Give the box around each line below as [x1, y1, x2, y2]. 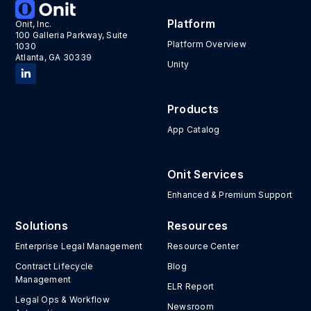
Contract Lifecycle [15, 261, 94, 271]
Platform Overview [167, 39, 246, 49]
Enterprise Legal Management [15, 241, 143, 251]
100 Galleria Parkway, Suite [15, 30, 128, 40]
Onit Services [167, 167, 244, 181]
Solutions [15, 219, 68, 233]
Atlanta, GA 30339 [15, 52, 92, 62]
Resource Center [167, 241, 239, 251]
